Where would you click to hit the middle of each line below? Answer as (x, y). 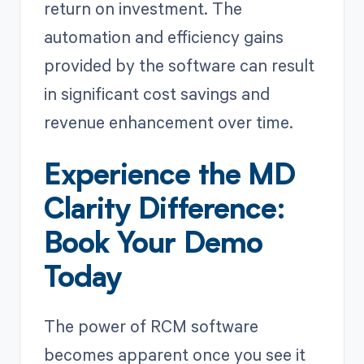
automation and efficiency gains (163, 36)
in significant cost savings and (156, 93)
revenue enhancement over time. (168, 121)
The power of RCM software (151, 325)
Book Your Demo (153, 245)
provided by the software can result (179, 65)
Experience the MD (169, 177)
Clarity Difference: (165, 211)
